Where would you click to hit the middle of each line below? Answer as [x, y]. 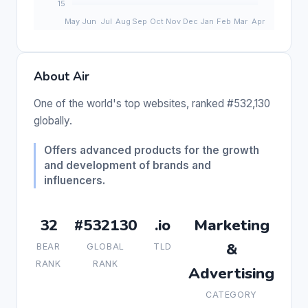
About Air [62, 76]
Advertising [231, 273]
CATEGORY [231, 294]
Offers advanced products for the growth [152, 150]
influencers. [75, 180]
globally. [53, 120]
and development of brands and [128, 165]
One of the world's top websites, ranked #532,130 [152, 103]
